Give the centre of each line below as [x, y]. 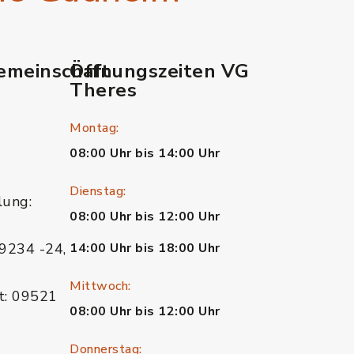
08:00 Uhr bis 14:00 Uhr [145, 153]
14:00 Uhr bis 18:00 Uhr [145, 248]
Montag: [94, 128]
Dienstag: [98, 191]
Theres [103, 90]
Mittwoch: [100, 286]
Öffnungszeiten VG [160, 71]
